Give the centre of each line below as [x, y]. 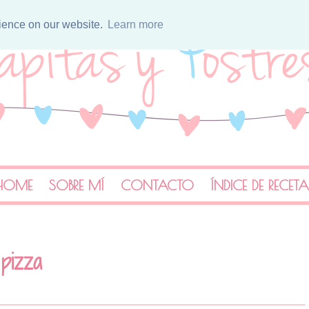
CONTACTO [157, 185]
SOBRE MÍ [77, 185]
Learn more [135, 24]
